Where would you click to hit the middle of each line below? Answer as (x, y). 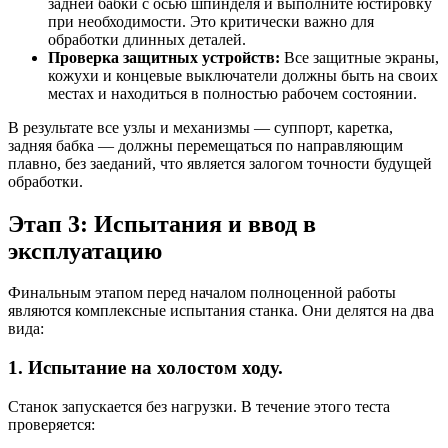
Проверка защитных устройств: (164, 57)
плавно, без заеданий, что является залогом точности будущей (220, 163)
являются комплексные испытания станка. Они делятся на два (221, 311)
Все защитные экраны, (359, 57)
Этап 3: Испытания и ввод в (162, 223)
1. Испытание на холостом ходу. (145, 368)
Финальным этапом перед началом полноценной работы (202, 293)
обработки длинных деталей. (147, 39)
